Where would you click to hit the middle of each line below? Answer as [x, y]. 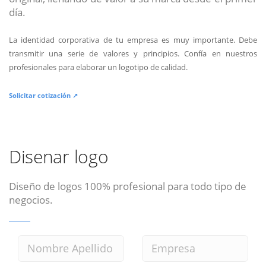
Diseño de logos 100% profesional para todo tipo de [128, 186]
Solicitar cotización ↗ [43, 95]
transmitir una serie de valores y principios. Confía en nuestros [133, 53]
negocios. [31, 199]
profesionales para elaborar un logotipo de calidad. [98, 67]
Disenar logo [59, 156]
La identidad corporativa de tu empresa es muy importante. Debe [133, 39]
